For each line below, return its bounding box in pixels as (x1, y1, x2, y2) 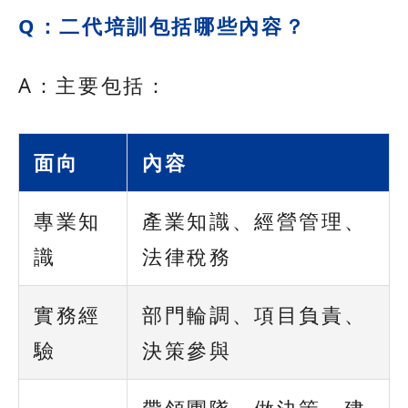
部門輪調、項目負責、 (142, 301, 367, 329)
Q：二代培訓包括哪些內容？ (18, 11, 307, 39)
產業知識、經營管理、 (142, 207, 367, 235)
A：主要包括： (18, 71, 168, 99)
